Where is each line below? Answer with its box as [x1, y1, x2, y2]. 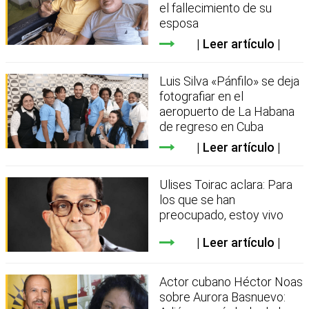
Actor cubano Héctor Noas [159, 275, 303, 290]
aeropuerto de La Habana [159, 103, 295, 119]
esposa [159, 15, 199, 30]
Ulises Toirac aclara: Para [159, 177, 293, 192]
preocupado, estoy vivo [159, 207, 284, 222]
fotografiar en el [159, 88, 244, 103]
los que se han [159, 192, 236, 207]
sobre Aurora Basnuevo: [159, 290, 286, 305]
